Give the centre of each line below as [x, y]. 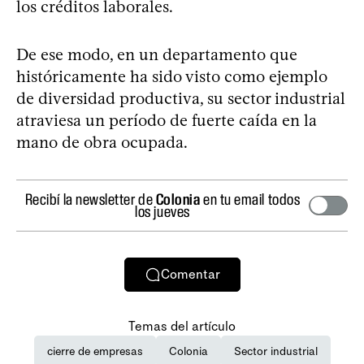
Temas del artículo [182, 326]
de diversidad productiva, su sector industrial [181, 98]
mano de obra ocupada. [102, 142]
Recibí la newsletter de [90, 199]
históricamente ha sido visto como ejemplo [172, 76]
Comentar [190, 275]
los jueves [162, 211]
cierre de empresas [95, 351]
